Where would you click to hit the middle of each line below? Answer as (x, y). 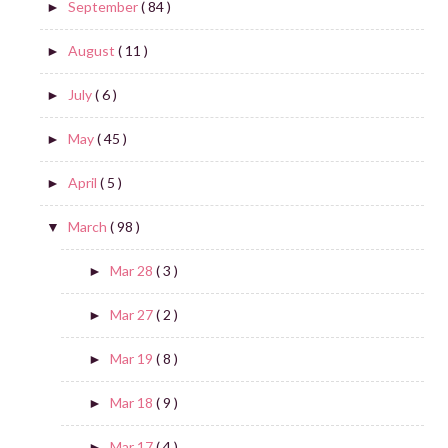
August (92, 51)
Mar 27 (132, 315)
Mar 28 (132, 271)
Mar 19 (132, 359)
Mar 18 (132, 403)
